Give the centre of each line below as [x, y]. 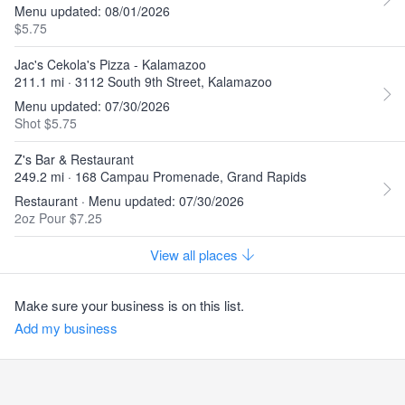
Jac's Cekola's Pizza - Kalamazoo [110, 64]
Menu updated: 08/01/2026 [92, 11]
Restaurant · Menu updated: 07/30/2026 [129, 201]
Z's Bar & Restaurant [74, 159]
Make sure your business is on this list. [129, 305]
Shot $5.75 [46, 123]
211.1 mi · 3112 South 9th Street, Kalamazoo [143, 81]
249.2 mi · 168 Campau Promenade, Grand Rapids [160, 176]
